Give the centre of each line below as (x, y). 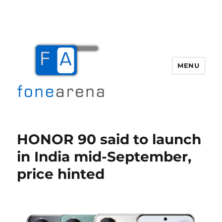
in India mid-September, (104, 157)
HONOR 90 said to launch (109, 139)
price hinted (61, 174)
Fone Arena (52, 124)
